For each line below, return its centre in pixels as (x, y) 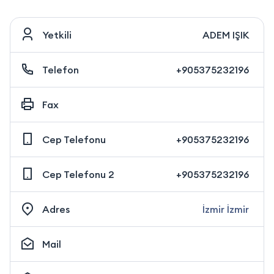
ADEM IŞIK (226, 35)
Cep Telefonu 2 (78, 175)
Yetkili (57, 35)
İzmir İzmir (226, 209)
